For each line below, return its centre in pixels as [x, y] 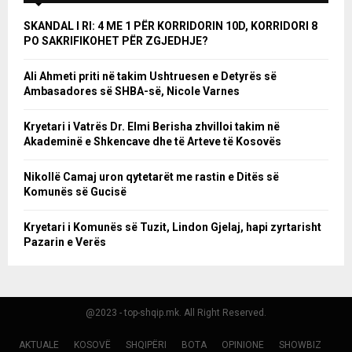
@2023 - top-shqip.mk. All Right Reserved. [176, 313]
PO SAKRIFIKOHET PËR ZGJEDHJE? [116, 41]
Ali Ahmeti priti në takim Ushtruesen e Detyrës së [150, 77]
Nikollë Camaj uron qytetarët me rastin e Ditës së [151, 177]
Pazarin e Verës [65, 242]
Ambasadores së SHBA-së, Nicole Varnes [132, 92]
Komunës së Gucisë [75, 192]
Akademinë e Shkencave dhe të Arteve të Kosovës [152, 142]
